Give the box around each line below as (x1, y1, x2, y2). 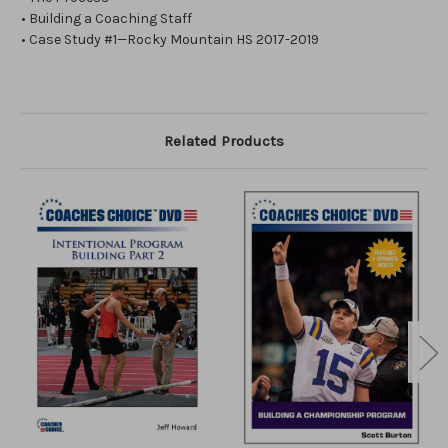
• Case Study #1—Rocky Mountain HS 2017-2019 (21, 31, 319, 49)
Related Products (164, 132, 284, 151)
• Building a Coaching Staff (21, 10, 192, 28)
